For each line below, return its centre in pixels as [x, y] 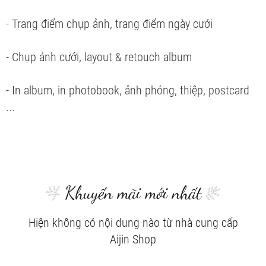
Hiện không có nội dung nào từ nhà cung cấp [133, 223]
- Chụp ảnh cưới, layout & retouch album [99, 57]
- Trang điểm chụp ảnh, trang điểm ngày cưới [109, 23]
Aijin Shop [133, 240]
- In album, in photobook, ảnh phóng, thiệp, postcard [128, 90]
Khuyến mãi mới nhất [133, 192]
